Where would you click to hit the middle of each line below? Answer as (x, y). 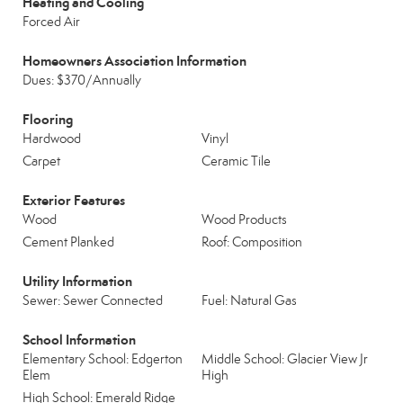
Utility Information (77, 281)
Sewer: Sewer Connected (93, 300)
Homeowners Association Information (134, 61)
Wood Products (244, 219)
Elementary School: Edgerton (103, 359)
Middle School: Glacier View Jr (285, 359)
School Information (79, 340)
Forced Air (51, 22)
